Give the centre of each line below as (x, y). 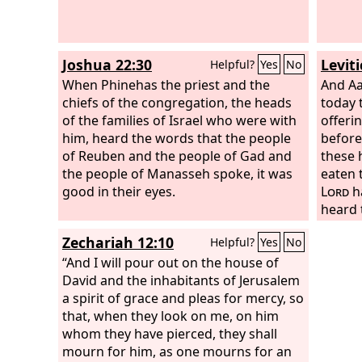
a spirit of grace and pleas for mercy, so (183, 298)
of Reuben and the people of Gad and (177, 156)
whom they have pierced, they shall (170, 333)
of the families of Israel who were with (179, 120)
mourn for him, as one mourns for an (177, 351)
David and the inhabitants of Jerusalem (181, 280)
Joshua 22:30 (107, 65)
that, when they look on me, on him (170, 316)
